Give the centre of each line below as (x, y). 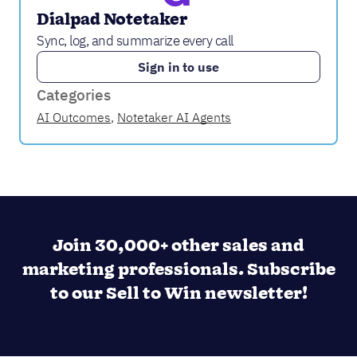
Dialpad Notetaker (112, 20)
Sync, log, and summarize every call (135, 40)
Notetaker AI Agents (174, 117)
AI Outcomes (74, 117)
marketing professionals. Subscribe (178, 270)
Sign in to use (178, 67)
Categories (74, 94)
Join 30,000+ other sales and (178, 246)
